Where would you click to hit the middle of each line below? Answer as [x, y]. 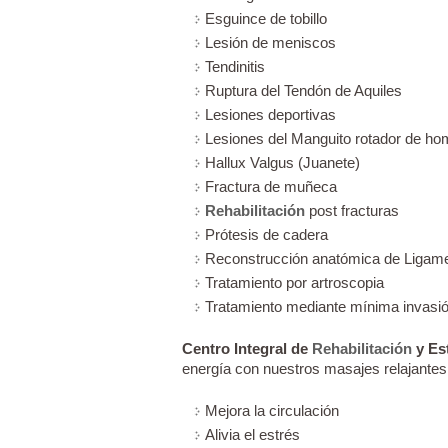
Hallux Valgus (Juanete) [282, 162]
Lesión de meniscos [270, 42]
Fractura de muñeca [271, 186]
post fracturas [352, 210]
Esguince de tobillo [266, 18]
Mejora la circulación [272, 410]
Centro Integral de [247, 348]
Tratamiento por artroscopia [294, 282]
